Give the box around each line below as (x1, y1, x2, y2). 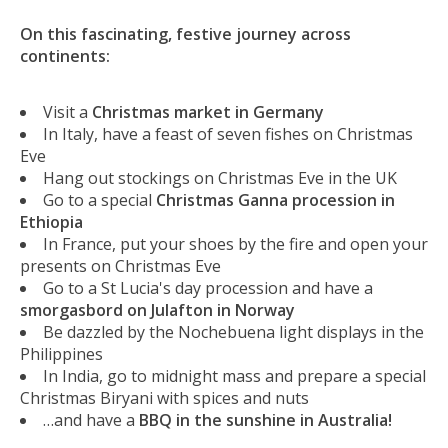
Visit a (43, 100, 92, 123)
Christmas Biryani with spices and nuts (20, 386, 309, 409)
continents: (20, 44, 110, 67)
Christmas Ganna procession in (156, 188, 395, 211)
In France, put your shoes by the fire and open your (43, 232, 428, 255)
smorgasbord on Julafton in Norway (20, 298, 295, 321)
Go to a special (43, 188, 156, 211)
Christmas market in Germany (92, 100, 324, 123)
